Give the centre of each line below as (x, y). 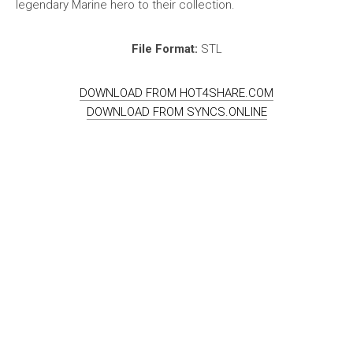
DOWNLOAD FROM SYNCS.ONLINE (176, 112)
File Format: (164, 49)
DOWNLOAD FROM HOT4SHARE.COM (176, 93)
